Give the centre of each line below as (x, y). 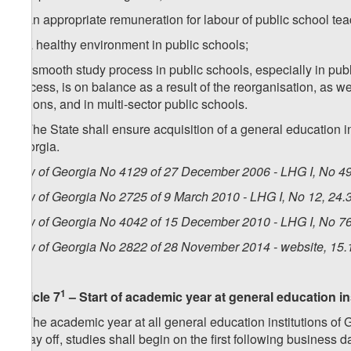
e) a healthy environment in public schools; (130, 45)
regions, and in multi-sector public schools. (130, 104)
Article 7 (36, 297)
